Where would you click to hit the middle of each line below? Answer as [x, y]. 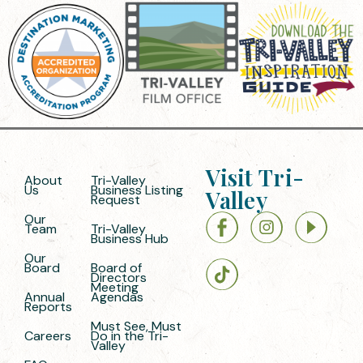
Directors [118, 278]
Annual [45, 297]
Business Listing [137, 190]
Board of [116, 268]
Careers [48, 336]
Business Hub [129, 239]
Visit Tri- [255, 177]
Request [115, 200]
